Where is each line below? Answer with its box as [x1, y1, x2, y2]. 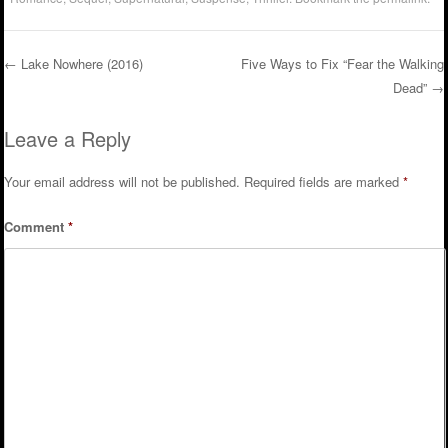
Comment [4, 217, 69, 237]
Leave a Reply [4, 123, 132, 153]
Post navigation [4, 78, 223, 125]
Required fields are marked [244, 171, 404, 191]
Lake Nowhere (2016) [17, 54, 144, 74]
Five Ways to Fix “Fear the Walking [240, 54, 444, 74]
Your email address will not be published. [4, 171, 241, 191]
